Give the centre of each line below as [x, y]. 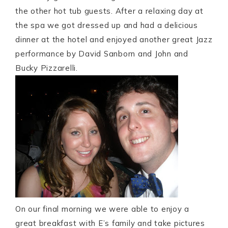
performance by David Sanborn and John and [102, 54]
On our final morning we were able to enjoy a [102, 209]
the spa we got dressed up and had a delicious [107, 25]
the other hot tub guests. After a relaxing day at [109, 11]
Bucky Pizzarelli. [47, 68]
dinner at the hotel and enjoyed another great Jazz [114, 39]
